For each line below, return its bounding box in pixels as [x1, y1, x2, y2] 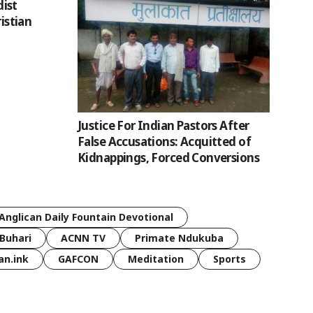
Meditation [128, 252, 184, 266]
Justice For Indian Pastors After [78, 117, 249, 134]
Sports [213, 252, 246, 266]
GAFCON [58, 252, 99, 266]
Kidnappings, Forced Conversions [78, 150, 259, 166]
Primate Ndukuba [135, 231, 224, 245]
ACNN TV [61, 231, 105, 245]
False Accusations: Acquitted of [78, 133, 251, 150]
